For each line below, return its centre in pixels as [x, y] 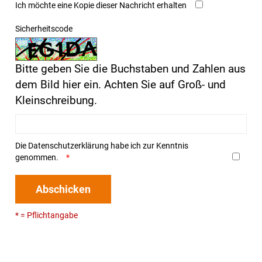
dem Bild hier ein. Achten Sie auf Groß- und [120, 85]
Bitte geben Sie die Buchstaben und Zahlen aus [130, 69]
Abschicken [63, 189]
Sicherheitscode [44, 29]
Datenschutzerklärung [68, 146]
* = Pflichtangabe [46, 216]
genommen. [38, 158]
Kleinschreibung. [56, 101]
